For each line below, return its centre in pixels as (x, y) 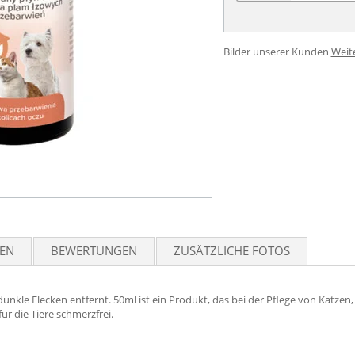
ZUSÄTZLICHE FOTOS (232, 250)
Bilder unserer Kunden (276, 52)
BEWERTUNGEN (94, 250)
